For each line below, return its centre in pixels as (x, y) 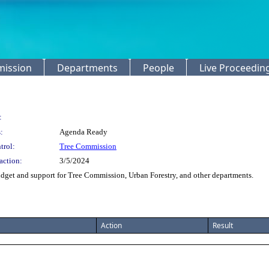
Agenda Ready (83, 132)
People (159, 68)
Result (223, 225)
